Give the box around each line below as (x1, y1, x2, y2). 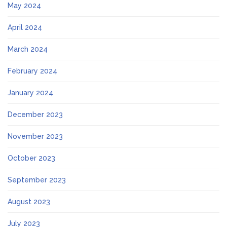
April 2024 (8, 23, 42, 32)
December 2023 (8, 110, 63, 119)
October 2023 (8, 154, 55, 163)
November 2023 (8, 132, 63, 141)
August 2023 (8, 198, 50, 206)
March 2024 (8, 45, 48, 54)
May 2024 (8, 2, 41, 10)
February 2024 (8, 67, 57, 75)
